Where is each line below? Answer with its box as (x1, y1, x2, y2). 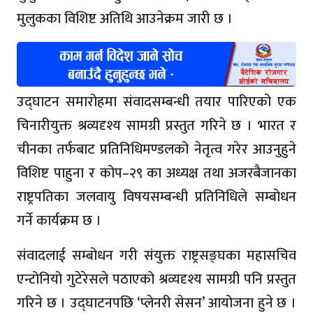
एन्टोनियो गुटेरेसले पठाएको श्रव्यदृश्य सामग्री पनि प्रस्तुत (17, 267, 296, 291)
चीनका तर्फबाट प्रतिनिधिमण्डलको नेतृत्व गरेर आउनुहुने (17, 137, 296, 161)
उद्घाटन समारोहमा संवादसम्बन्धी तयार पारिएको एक (17, 89, 296, 114)
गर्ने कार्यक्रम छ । (17, 208, 101, 233)
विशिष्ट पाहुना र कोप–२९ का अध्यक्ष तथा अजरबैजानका (17, 161, 296, 185)
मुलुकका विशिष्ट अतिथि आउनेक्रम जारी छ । (17, 7, 233, 31)
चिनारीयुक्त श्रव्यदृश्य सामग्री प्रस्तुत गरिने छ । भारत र (17, 113, 296, 138)
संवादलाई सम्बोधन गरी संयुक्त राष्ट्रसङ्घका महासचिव (17, 243, 296, 268)
